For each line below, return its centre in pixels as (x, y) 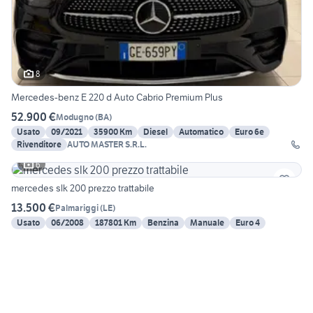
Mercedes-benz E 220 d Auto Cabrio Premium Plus (117, 97)
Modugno (75, 117)
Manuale (207, 223)
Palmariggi (77, 208)
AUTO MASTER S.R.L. (107, 145)
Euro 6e (249, 132)
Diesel (155, 132)
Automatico (201, 132)
